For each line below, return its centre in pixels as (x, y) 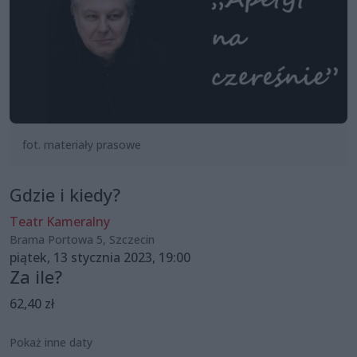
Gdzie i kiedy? (65, 194)
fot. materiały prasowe (82, 144)
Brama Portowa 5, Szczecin (82, 239)
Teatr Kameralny (60, 221)
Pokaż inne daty (51, 342)
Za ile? (36, 277)
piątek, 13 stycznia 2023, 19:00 (100, 257)
